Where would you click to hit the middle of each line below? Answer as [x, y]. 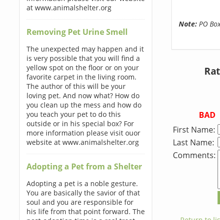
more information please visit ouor [83, 133]
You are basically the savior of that [83, 193]
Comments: [194, 155]
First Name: [194, 129]
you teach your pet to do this [73, 114]
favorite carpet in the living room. [81, 77]
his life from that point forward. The [85, 211]
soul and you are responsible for [80, 202]
